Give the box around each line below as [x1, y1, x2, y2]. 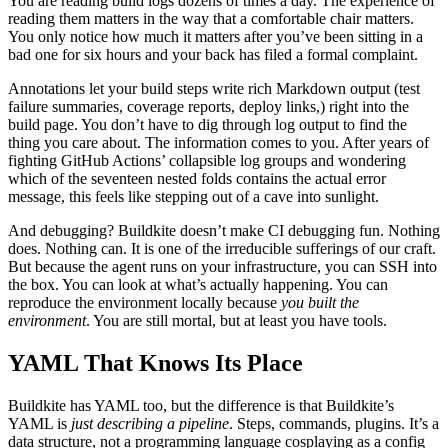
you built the [281, 293, 359, 311]
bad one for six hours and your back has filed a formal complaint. [8, 45, 418, 63]
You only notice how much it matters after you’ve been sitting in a [8, 27, 423, 45]
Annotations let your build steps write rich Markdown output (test [8, 79, 420, 97]
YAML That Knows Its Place [8, 349, 303, 376]
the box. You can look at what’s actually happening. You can [8, 275, 388, 293]
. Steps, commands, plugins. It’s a [229, 414, 439, 432]
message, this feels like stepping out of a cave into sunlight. [8, 187, 379, 205]
